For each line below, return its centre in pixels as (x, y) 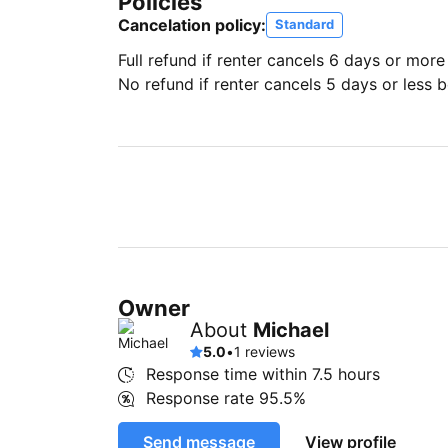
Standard (304, 24)
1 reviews (264, 351)
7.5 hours (346, 374)
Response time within (229, 374)
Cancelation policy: (192, 25)
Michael (291, 330)
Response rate (202, 398)
